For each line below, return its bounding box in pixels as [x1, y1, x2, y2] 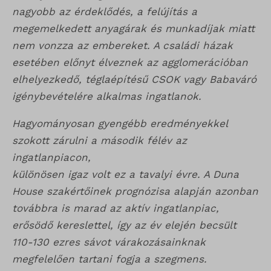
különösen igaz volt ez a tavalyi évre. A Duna [12, 168, 239, 181]
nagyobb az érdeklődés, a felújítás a [12, 5, 197, 18]
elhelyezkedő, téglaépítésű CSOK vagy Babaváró [12, 73, 256, 86]
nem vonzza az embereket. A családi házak [12, 39, 233, 52]
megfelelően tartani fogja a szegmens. [12, 253, 207, 266]
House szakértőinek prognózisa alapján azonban [12, 185, 258, 198]
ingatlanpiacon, [12, 151, 91, 164]
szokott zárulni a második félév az [12, 134, 187, 147]
